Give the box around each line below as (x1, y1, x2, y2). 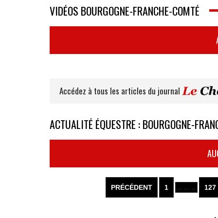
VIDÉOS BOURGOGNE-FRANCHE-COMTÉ (50, 3, 200, 19)
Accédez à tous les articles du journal (59, 85, 182, 97)
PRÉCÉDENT (111, 183, 153, 192)
